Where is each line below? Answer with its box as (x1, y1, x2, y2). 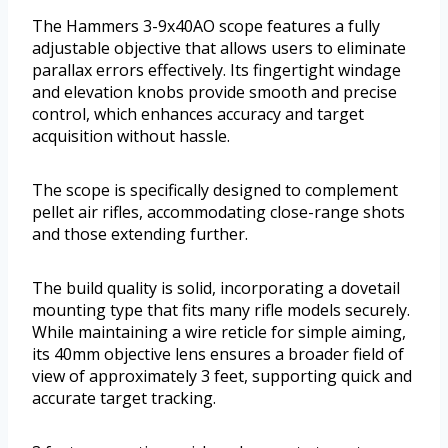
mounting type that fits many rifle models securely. (32, 299, 410, 322)
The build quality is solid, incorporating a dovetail (32, 277, 400, 300)
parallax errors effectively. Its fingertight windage (32, 59, 401, 82)
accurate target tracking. (32, 387, 216, 410)
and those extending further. (32, 223, 248, 246)
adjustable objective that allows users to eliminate (32, 37, 406, 60)
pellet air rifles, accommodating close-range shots (32, 201, 405, 224)
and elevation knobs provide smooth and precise (32, 81, 397, 104)
